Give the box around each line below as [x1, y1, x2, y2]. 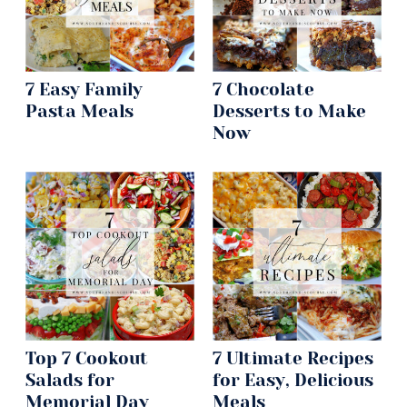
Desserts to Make [213, 102, 366, 122]
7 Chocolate [213, 80, 314, 100]
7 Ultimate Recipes [213, 349, 373, 369]
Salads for [25, 371, 114, 391]
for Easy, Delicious [213, 371, 373, 391]
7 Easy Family [25, 80, 143, 100]
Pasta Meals [25, 102, 134, 122]
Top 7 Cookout [25, 349, 148, 369]
